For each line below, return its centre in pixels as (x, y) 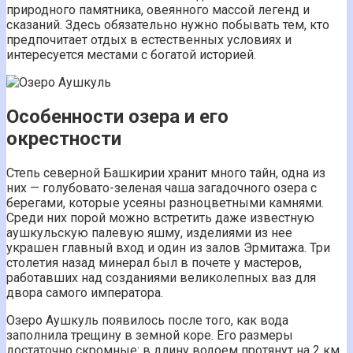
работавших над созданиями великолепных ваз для (161, 277)
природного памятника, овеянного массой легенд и (158, 9)
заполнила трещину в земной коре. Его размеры (150, 335)
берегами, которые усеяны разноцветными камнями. (165, 203)
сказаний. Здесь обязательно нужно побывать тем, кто (168, 24)
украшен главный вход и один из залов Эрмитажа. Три (168, 247)
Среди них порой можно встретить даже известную (160, 217)
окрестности (64, 138)
